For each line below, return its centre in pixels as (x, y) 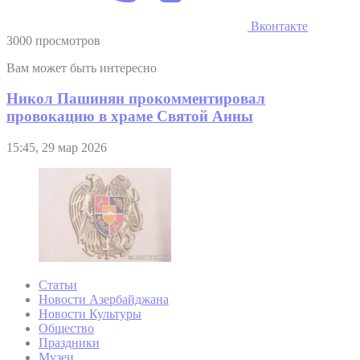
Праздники (69, 343)
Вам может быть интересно (82, 67)
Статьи (58, 285)
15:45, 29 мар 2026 (57, 148)
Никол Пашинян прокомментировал (136, 99)
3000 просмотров (53, 40)
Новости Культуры (90, 314)
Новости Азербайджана (104, 300)
